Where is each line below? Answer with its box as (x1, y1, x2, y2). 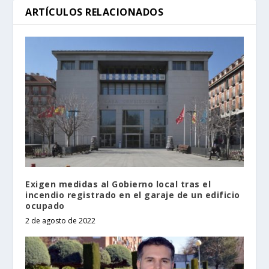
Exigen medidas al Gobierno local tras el (25, 178, 211, 190)
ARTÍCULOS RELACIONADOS (25, 5, 164, 19)
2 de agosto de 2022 (25, 216, 96, 226)
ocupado (25, 200, 65, 212)
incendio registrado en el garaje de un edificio (25, 189, 240, 201)
